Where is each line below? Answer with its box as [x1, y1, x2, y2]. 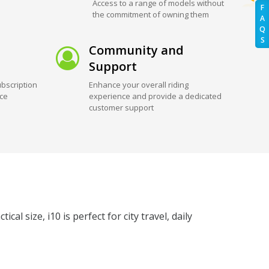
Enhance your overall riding [89, 79, 189, 90]
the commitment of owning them [92, 8, 210, 20]
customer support [89, 101, 154, 113]
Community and [89, 41, 184, 58]
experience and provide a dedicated [89, 90, 222, 101]
